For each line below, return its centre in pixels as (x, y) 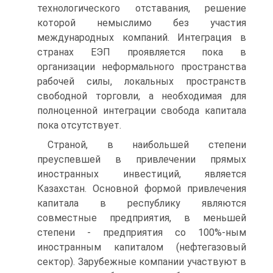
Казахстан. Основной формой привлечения (142, 189)
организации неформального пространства (142, 67)
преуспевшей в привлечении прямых (142, 159)
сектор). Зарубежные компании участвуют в (142, 262)
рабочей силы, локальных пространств (142, 81)
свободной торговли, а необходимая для (142, 96)
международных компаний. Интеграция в (142, 37)
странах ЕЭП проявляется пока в (142, 52)
